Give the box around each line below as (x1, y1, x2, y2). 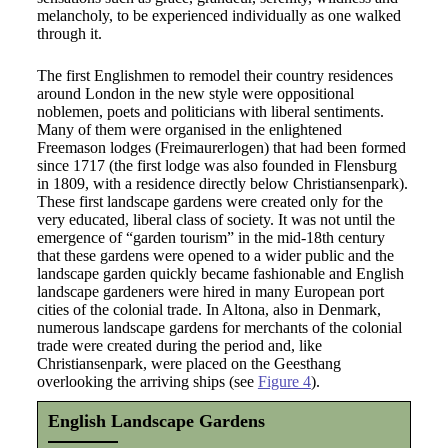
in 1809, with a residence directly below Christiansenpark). (36, 175, 408, 192)
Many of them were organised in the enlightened (36, 121, 342, 138)
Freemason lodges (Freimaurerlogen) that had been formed (36, 139, 406, 156)
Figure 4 (257, 373, 311, 390)
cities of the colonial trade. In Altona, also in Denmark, (36, 301, 381, 318)
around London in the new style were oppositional (36, 85, 354, 102)
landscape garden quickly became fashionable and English (36, 265, 404, 282)
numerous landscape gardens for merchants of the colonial (36, 319, 402, 336)
